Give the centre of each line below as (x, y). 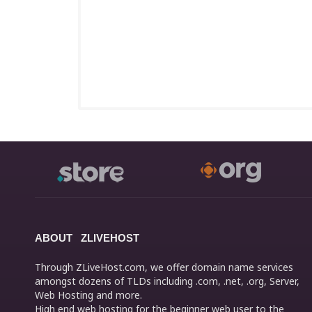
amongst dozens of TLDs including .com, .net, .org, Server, (167, 281)
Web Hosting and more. (88, 295)
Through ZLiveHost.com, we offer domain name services (164, 267)
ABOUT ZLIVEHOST (87, 238)
